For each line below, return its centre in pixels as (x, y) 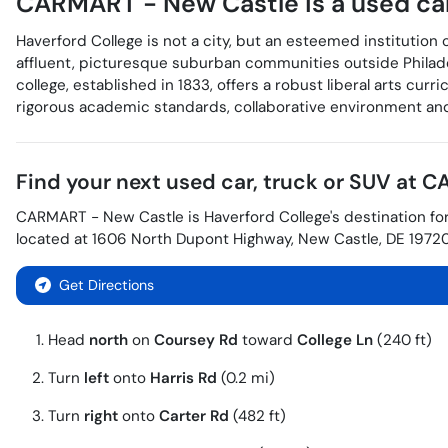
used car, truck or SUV (278, 182)
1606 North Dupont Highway (191, 239)
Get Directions (106, 285)
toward (267, 340)
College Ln (335, 340)
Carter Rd (194, 416)
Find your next (91, 182)
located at (54, 239)
